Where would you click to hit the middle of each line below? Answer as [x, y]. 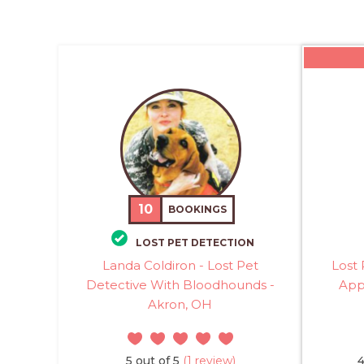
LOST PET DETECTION [195, 242]
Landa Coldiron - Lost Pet [180, 265]
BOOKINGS [198, 210]
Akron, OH [180, 304]
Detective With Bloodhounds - [180, 284]
